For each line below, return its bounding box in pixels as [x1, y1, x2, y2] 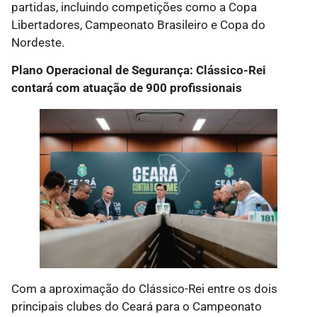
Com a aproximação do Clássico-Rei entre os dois [11, 281, 277, 296]
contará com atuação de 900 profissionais [11, 81, 242, 96]
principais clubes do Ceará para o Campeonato [11, 299, 262, 313]
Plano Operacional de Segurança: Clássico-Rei [11, 63, 266, 78]
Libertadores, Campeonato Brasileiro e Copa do [11, 18, 265, 33]
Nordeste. [11, 35, 64, 50]
